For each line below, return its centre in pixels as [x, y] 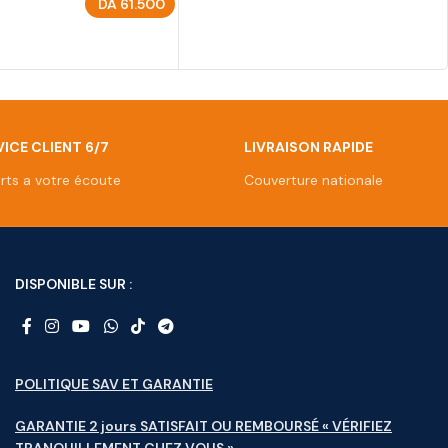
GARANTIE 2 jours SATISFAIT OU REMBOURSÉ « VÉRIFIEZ [203, 425]
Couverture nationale [314, 180]
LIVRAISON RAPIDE [309, 147]
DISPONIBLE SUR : [73, 284]
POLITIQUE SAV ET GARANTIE [114, 383]
